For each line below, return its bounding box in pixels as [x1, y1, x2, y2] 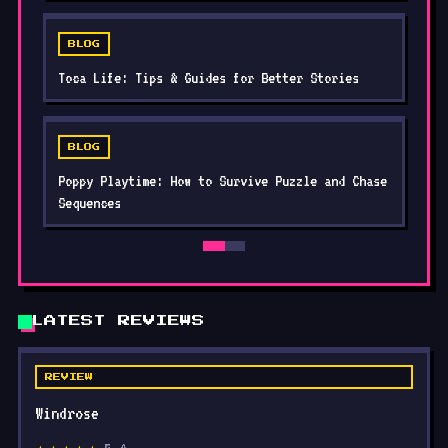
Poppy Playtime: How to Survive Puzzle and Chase [58, 172, 387, 190]
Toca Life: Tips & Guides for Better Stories [58, 69, 359, 87]
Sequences [58, 194, 121, 212]
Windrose [35, 403, 99, 423]
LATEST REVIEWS [32, 315, 205, 327]
